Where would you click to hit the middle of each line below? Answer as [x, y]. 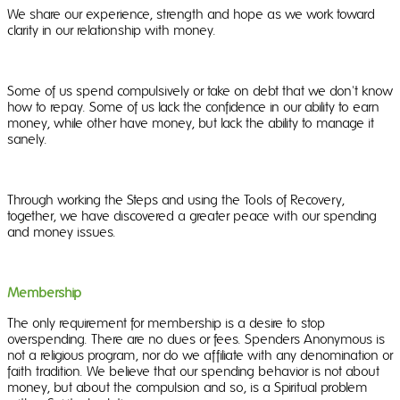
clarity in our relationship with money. [112, 31]
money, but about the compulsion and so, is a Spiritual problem [187, 388]
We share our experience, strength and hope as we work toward [191, 15]
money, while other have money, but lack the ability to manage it [191, 124]
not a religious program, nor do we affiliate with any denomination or [200, 356]
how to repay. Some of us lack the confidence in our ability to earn [193, 108]
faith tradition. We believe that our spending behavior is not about [193, 372]
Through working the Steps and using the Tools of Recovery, [176, 200]
